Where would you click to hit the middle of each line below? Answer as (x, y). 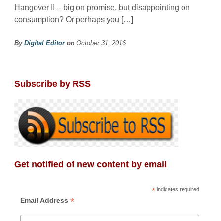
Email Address (45, 200)
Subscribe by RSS (53, 84)
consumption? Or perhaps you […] (74, 19)
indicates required (177, 189)
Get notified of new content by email (91, 164)
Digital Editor (44, 43)
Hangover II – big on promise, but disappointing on (102, 7)
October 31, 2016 (101, 43)
